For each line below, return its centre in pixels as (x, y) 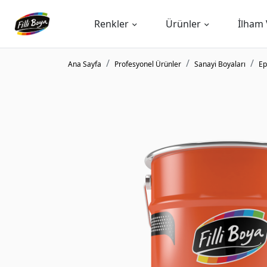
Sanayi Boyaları (220, 64)
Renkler (111, 24)
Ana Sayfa (85, 64)
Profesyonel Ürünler (148, 64)
